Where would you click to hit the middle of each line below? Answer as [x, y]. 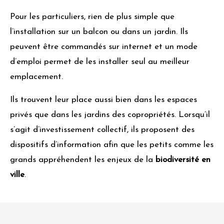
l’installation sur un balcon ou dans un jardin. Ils [99, 32]
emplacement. [38, 77]
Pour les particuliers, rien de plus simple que [92, 17]
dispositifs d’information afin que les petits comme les [112, 145]
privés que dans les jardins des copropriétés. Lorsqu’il [110, 115]
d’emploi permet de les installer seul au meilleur [100, 62]
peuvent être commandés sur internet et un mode [104, 47]
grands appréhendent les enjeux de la [83, 160]
